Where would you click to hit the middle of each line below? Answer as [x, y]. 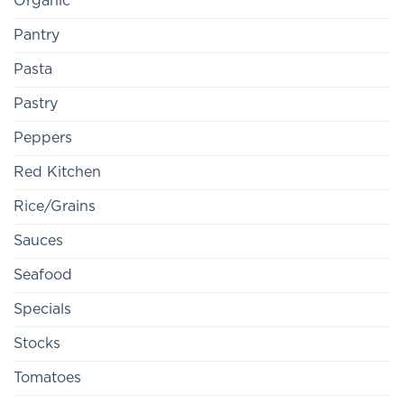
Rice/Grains [55, 207]
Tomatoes [47, 378]
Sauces [38, 241]
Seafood [43, 275]
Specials [42, 310]
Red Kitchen [57, 173]
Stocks [37, 344]
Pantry [37, 36]
